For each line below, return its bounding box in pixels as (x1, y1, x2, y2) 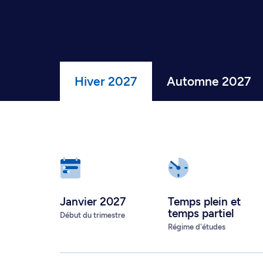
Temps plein (168, 195, 231, 208)
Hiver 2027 (75, 74, 137, 89)
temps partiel (168, 207, 234, 220)
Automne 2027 (167, 74, 251, 89)
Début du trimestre (60, 211, 125, 220)
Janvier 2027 (60, 195, 126, 208)
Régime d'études (168, 222, 225, 231)
